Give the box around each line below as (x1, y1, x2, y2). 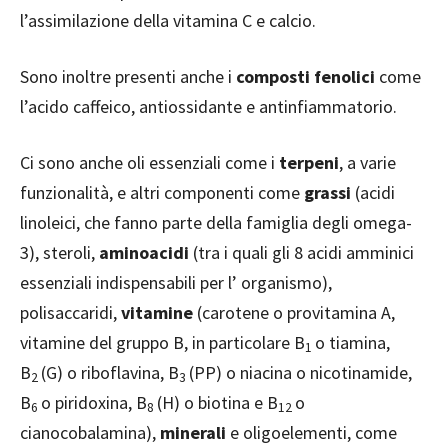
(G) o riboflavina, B (41, 361, 179, 384)
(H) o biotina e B (157, 391, 278, 414)
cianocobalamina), (20, 421, 160, 444)
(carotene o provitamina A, (197, 301, 395, 324)
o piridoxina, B (41, 391, 147, 414)
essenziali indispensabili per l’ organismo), (20, 271, 332, 294)
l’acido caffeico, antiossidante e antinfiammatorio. (20, 95, 397, 118)
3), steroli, (20, 241, 99, 264)
